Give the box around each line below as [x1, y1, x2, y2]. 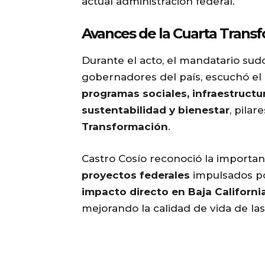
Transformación [82, 121, 168, 133]
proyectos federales [82, 169, 190, 182]
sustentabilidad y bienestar [82, 104, 230, 117]
